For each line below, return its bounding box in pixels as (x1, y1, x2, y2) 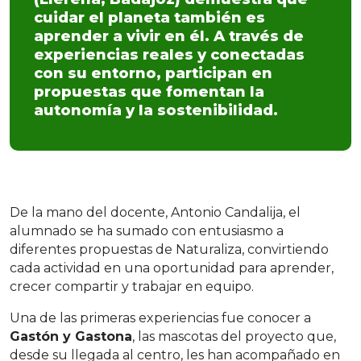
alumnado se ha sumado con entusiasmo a (10, 223, 284, 239)
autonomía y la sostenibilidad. (34, 102, 278, 119)
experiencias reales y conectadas (34, 46, 305, 64)
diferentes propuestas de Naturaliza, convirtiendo (10, 242, 329, 257)
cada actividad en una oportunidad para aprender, (10, 260, 334, 276)
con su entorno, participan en (34, 64, 272, 82)
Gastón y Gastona (10, 329, 132, 344)
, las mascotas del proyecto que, (132, 329, 336, 344)
